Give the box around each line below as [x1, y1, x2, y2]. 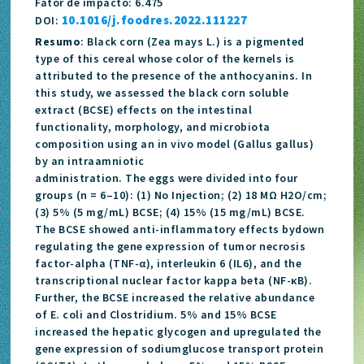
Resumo [35, 33, 81, 49]
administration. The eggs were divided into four [35, 170, 298, 185]
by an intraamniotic [35, 153, 145, 168]
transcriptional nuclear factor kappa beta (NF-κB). [35, 272, 313, 288]
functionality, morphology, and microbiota [35, 119, 271, 134]
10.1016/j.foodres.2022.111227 [61, 11, 248, 28]
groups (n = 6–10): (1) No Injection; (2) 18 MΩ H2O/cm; [35, 187, 327, 202]
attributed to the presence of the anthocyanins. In [35, 67, 313, 83]
